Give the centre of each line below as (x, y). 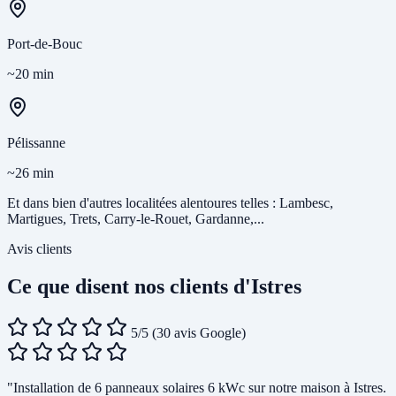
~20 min (30, 74)
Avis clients (39, 249)
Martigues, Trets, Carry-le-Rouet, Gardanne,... (136, 219)
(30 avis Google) (199, 333)
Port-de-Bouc (45, 44)
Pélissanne (36, 143)
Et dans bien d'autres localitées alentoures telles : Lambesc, (170, 203)
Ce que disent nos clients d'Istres (154, 287)
